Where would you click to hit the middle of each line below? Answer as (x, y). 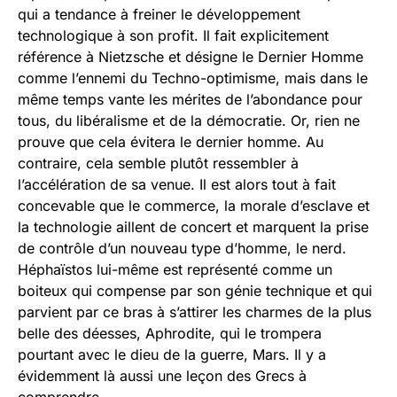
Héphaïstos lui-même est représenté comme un (175, 270)
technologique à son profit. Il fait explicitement (173, 36)
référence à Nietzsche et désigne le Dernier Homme (191, 57)
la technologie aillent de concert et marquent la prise (193, 227)
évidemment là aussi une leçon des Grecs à (162, 376)
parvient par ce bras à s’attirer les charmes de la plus (195, 312)
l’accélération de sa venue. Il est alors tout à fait (177, 185)
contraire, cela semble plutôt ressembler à (158, 163)
